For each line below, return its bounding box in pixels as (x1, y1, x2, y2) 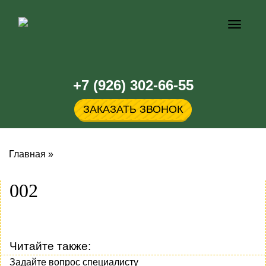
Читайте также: (9, 239, 91, 252)
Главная (9, 149, 46, 159)
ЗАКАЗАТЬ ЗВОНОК (83, 103, 183, 115)
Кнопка (234, 21, 265, 31)
